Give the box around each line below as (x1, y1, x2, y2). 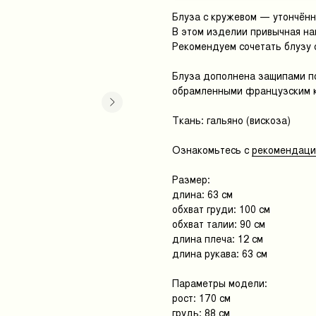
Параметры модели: (172, 277, 267, 289)
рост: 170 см (172, 292, 231, 304)
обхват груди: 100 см (172, 203, 270, 215)
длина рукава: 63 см (172, 248, 267, 260)
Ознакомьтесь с (172, 144, 252, 156)
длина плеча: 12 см (172, 233, 263, 245)
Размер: (172, 174, 210, 186)
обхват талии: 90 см (172, 218, 265, 230)
